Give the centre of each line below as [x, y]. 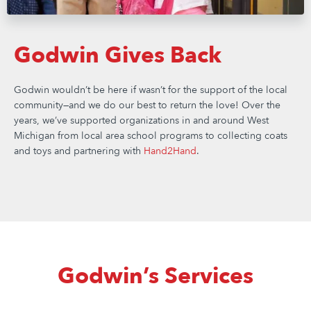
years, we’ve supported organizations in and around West [141, 121]
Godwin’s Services [155, 277]
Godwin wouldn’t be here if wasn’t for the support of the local [151, 90]
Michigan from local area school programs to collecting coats [151, 136]
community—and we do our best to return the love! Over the [147, 106]
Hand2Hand [170, 151]
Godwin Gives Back [118, 56]
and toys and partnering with [79, 151]
